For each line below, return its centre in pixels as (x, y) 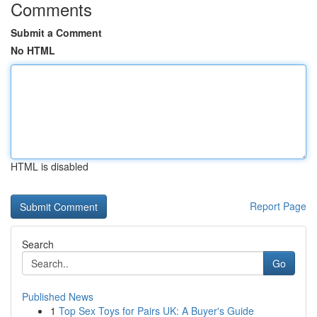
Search (38, 244)
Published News (58, 296)
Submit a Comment (56, 33)
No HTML (33, 50)
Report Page (278, 206)
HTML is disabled (50, 166)
